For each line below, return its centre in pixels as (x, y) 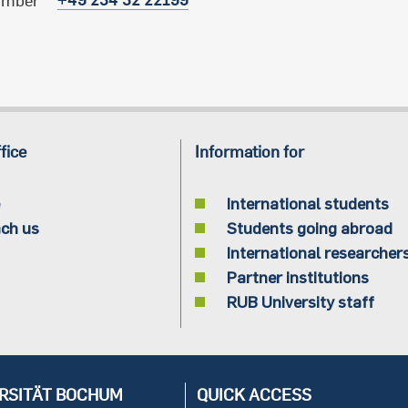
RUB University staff (300, 302)
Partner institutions (297, 277)
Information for (249, 152)
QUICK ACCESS (254, 395)
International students (307, 204)
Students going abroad (309, 228)
